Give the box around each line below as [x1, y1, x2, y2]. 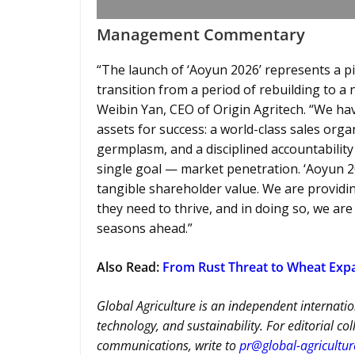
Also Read [97, 258, 156, 276]
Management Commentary [97, 24, 305, 45]
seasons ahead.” [97, 219, 193, 237]
